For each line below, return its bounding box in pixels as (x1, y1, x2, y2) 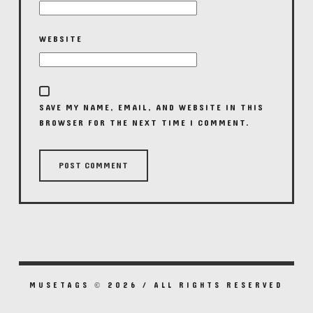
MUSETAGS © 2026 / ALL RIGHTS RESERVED (29, 279, 284, 293)
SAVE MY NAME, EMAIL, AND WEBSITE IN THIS (38, 99, 264, 115)
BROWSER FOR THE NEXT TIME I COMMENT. (38, 115, 250, 131)
